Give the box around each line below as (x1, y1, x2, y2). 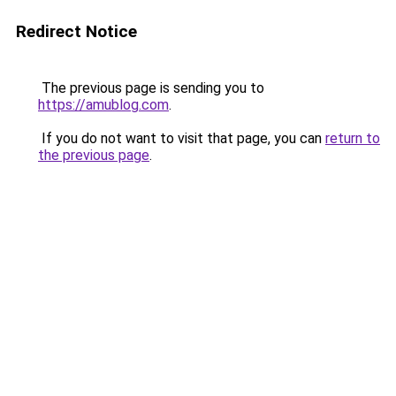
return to (325, 130, 380, 147)
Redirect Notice (16, 21, 137, 42)
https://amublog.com (38, 96, 169, 113)
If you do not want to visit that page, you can (38, 130, 325, 147)
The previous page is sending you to (38, 80, 264, 96)
